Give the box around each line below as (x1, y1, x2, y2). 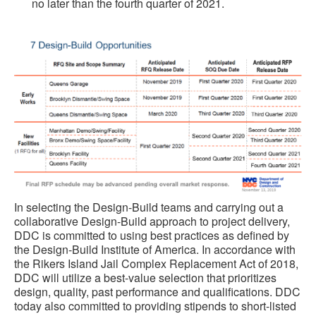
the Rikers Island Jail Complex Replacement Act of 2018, (14, 255, 298, 272)
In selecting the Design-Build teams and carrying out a (14, 199, 284, 216)
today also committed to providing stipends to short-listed (14, 298, 296, 315)
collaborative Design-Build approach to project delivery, (14, 213, 290, 230)
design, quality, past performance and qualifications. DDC (14, 284, 300, 300)
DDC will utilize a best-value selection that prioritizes (14, 269, 276, 286)
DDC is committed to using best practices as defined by (14, 227, 289, 244)
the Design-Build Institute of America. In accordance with (14, 241, 296, 258)
